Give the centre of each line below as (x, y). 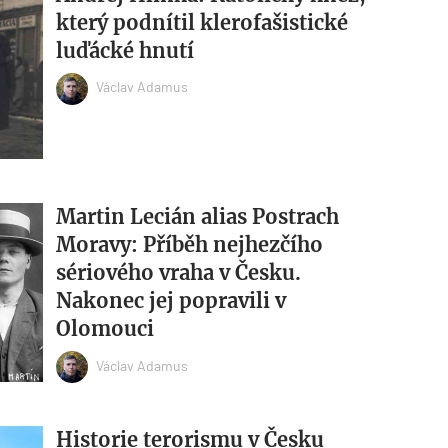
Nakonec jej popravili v (170, 301)
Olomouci (104, 329)
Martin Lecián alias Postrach (197, 217)
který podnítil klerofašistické (201, 22)
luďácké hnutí (124, 50)
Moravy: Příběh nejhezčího (189, 245)
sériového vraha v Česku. (178, 273)
